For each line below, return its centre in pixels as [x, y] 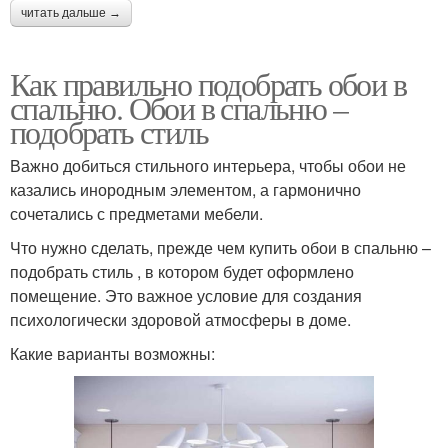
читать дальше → [71, 13]
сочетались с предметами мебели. [136, 214]
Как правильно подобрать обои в [208, 84]
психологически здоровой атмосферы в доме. [180, 320]
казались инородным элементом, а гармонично [185, 190]
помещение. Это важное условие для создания [186, 296]
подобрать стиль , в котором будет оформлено [182, 272]
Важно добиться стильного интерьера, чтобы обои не [208, 166]
